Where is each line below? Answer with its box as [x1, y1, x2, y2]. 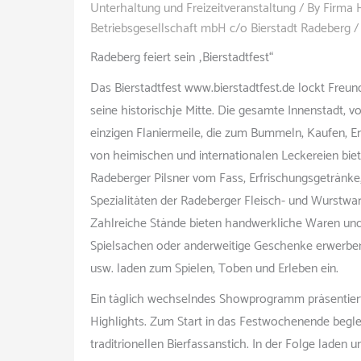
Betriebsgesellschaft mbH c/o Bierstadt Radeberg [90, 18, 351, 39]
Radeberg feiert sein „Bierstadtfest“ [90, 47, 273, 68]
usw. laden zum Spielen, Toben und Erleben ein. [90, 258, 338, 280]
